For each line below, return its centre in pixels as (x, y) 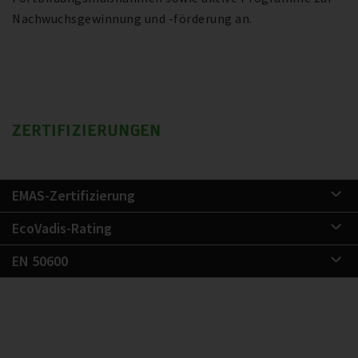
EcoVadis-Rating (62, 228)
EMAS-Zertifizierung (74, 195)
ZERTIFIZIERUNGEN (87, 129)
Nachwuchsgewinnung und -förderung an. (132, 18)
